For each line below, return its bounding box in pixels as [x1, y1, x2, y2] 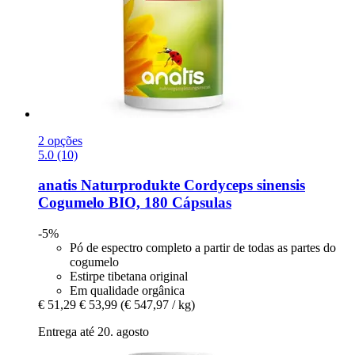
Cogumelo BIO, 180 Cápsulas [38, 194, 231, 212]
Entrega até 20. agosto [38, 324, 149, 338]
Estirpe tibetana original [70, 269, 188, 283]
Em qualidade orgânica [70, 283, 185, 297]
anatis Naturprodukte [38, 177, 180, 194]
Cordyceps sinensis [180, 177, 305, 194]
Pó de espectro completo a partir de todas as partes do [70, 240, 336, 254]
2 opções [38, 133, 82, 147]
